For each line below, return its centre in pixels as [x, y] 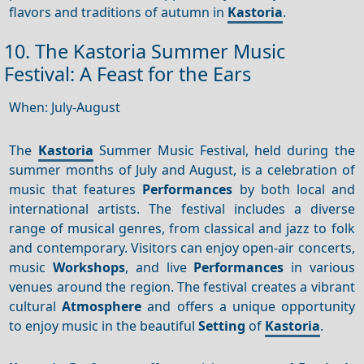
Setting [222, 325]
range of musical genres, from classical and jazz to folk [182, 228]
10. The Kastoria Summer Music [145, 52]
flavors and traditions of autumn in [119, 12]
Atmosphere [102, 306]
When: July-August [65, 107]
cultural [36, 306]
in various [319, 267]
